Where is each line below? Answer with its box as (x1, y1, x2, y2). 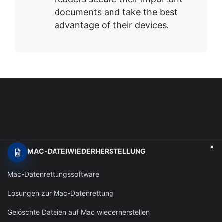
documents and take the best (55, 7, 178, 18)
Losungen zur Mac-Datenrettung (7, 189, 113, 198)
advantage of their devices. (55, 20, 169, 31)
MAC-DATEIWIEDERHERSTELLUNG (27, 147, 146, 156)
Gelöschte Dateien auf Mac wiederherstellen (7, 208, 150, 217)
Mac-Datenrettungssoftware (7, 170, 99, 179)
